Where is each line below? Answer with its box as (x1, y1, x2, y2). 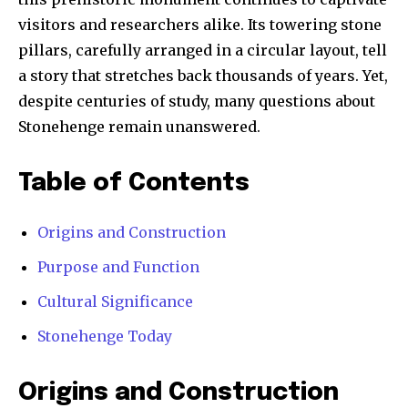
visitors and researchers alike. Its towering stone (18, 15, 382, 35)
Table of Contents (18, 171, 250, 197)
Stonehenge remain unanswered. (18, 117, 260, 137)
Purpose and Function (37, 258, 199, 277)
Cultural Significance (37, 292, 193, 311)
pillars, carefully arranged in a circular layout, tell (18, 41, 387, 60)
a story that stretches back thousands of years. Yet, (18, 66, 388, 86)
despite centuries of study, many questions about (18, 92, 375, 111)
